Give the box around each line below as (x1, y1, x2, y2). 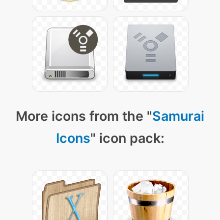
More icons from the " (16, 108, 152, 124)
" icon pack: (90, 130, 165, 146)
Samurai (152, 108, 204, 124)
